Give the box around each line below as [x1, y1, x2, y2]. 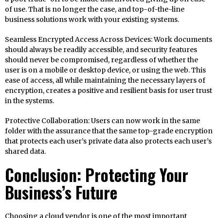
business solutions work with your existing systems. [5, 15, 179, 24]
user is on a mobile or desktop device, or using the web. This [5, 66, 206, 75]
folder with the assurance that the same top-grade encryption [5, 127, 213, 136]
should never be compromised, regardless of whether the [5, 55, 198, 65]
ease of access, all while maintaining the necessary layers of [5, 76, 205, 85]
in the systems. [5, 96, 54, 106]
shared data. [5, 147, 46, 156]
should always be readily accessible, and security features [5, 45, 197, 54]
